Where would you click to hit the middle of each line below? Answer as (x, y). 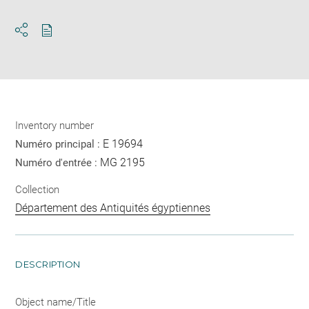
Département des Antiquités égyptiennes (113, 208)
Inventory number (55, 125)
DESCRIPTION (48, 265)
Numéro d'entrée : (58, 162)
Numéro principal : (59, 144)
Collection (38, 190)
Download (71, 42)
